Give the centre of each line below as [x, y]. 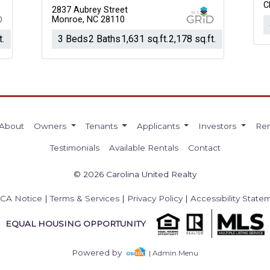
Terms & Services [85, 198]
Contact [204, 148]
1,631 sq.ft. [144, 39]
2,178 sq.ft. [192, 39]
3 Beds [73, 39]
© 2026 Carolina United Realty [135, 174]
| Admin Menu [173, 253]
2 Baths [104, 39]
